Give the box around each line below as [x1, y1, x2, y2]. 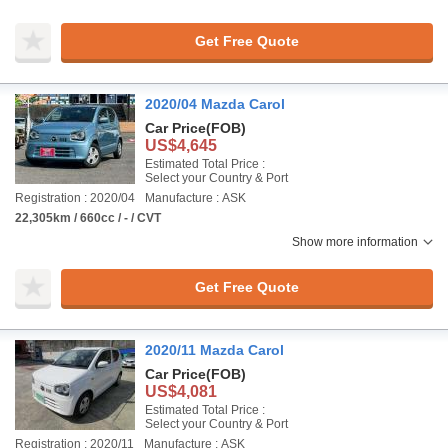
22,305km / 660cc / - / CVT [15, 211, 161, 225]
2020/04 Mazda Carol [145, 96, 285, 112]
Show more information [292, 235, 418, 249]
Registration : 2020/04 [15, 191, 135, 205]
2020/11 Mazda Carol [145, 342, 284, 358]
